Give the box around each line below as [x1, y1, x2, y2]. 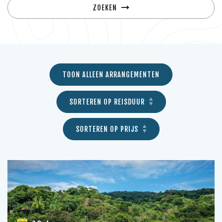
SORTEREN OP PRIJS [75, 125, 140, 133]
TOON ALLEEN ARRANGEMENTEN [62, 70, 160, 79]
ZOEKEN [93, 3, 119, 12]
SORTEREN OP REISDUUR [69, 98, 147, 106]
